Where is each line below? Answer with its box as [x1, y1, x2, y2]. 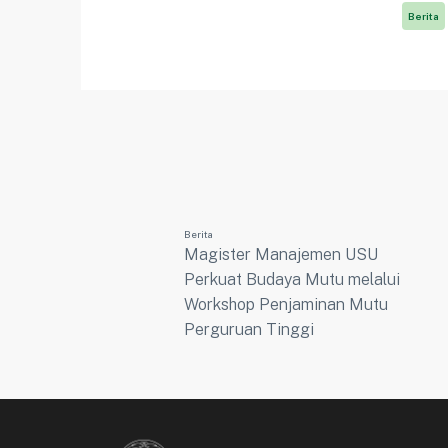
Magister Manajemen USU [184, 245, 379, 265]
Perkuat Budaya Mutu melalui [184, 270, 401, 290]
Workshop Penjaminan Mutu [184, 295, 389, 315]
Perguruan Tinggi [184, 320, 315, 340]
